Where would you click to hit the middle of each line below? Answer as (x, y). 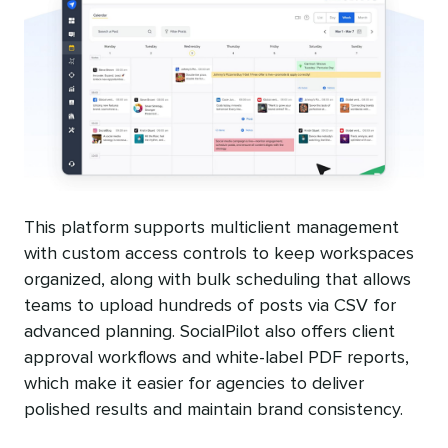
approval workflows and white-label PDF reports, (216, 358)
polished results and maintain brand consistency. (213, 410)
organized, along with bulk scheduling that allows (217, 280)
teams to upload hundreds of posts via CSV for (210, 306)
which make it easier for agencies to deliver (194, 384)
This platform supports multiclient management (211, 228)
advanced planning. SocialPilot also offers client (209, 332)
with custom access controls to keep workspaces (219, 254)
